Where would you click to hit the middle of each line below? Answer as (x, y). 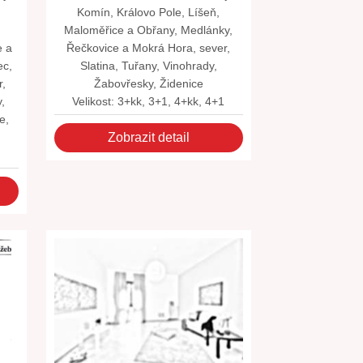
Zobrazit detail (148, 137)
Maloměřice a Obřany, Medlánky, (149, 30)
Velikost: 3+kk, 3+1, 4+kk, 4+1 (149, 101)
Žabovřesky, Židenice (148, 83)
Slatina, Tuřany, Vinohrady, (148, 66)
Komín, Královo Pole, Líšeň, (149, 12)
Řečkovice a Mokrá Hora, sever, (149, 48)
